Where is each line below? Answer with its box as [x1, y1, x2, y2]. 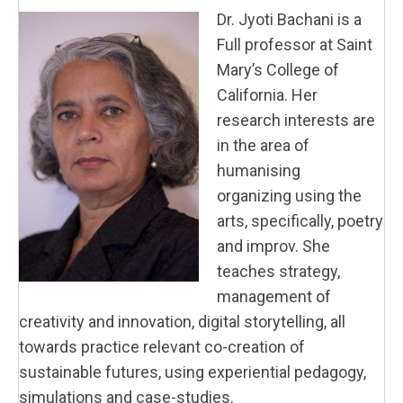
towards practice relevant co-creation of [19, 337, 305, 357]
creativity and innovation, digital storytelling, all [19, 312, 345, 332]
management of [217, 287, 331, 307]
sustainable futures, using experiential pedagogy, [19, 363, 366, 382]
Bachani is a [273, 10, 362, 30]
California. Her [217, 85, 318, 105]
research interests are [217, 111, 375, 130]
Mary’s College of [217, 60, 339, 80]
